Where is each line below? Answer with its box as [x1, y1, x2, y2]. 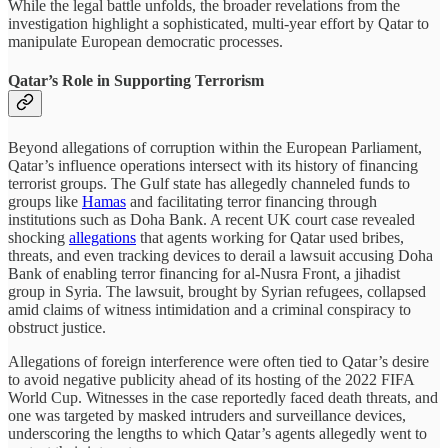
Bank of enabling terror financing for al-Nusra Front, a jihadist [8, 264, 400, 282]
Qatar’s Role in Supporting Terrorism [8, 72, 264, 90]
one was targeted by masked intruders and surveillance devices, [8, 406, 406, 424]
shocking [8, 228, 69, 246]
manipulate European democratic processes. [8, 33, 283, 51]
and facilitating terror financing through [126, 192, 377, 210]
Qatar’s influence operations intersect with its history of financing [8, 156, 418, 174]
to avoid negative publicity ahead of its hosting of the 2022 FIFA [8, 370, 414, 388]
